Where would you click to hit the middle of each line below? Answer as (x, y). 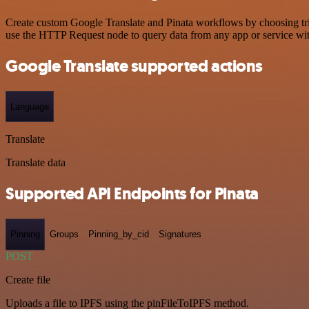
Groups (64, 235)
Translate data (36, 163)
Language (30, 106)
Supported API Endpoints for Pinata (132, 194)
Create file (28, 279)
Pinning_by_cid (119, 235)
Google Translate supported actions (134, 66)
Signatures (180, 235)
